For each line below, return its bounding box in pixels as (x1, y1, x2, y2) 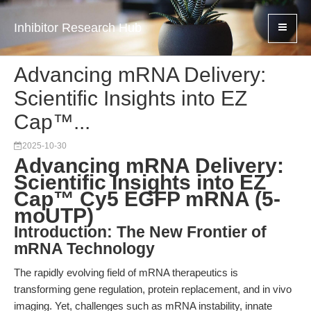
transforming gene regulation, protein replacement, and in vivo (14, 283, 292, 295)
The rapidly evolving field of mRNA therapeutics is (14, 267, 238, 278)
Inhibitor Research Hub (14, 21, 142, 35)
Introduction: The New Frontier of (14, 224, 267, 241)
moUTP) (14, 204, 94, 227)
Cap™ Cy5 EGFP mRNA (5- (14, 187, 280, 210)
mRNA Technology (14, 240, 155, 258)
